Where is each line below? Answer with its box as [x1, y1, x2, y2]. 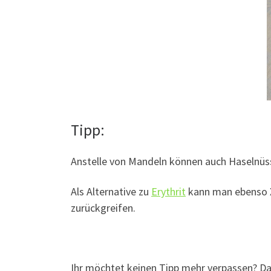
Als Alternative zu [71, 184, 151, 198]
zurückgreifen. [71, 200, 135, 215]
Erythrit [151, 184, 186, 198]
